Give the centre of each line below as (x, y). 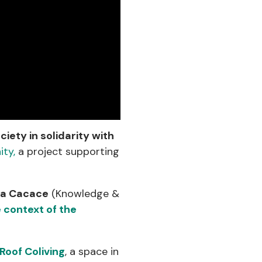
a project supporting (67, 152)
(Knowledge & (84, 194)
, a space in (92, 252)
